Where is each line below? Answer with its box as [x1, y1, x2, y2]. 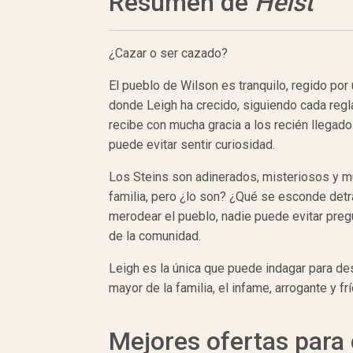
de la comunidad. [109, 229, 201, 244]
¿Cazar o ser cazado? [109, 46, 228, 61]
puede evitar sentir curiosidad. [109, 137, 275, 153]
